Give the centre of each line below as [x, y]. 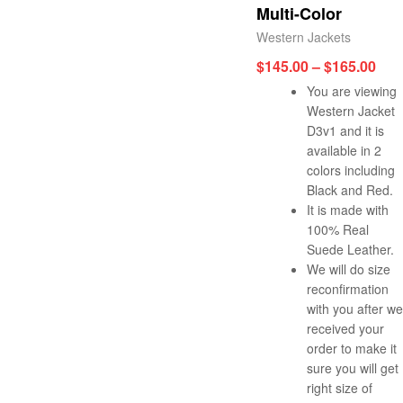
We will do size [349, 269]
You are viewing [352, 90]
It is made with [348, 209]
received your [345, 328]
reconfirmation [348, 288]
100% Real [338, 229]
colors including [351, 170]
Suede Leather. [350, 249]
